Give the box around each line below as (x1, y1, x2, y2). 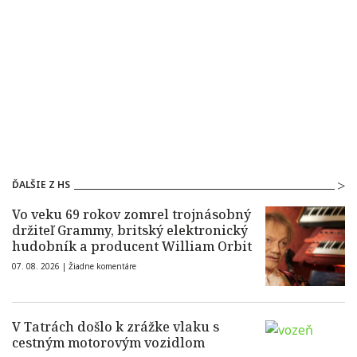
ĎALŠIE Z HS (12, 178, 70, 192)
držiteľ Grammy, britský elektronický (12, 222, 248, 240)
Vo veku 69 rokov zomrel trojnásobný (12, 206, 251, 224)
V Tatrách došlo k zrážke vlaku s (12, 318, 219, 336)
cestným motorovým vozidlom (12, 334, 205, 352)
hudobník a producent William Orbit (12, 237, 252, 256)
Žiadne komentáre (69, 261, 136, 273)
